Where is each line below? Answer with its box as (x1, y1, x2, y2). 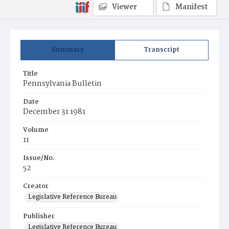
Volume (23, 125, 49, 135)
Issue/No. (23, 153, 55, 164)
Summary (52, 44, 84, 55)
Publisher (23, 211, 55, 222)
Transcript (144, 44, 179, 55)
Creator (23, 181, 49, 192)
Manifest (175, 1, 208, 13)
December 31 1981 (23, 106, 85, 118)
